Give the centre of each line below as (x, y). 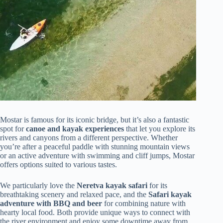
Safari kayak (170, 195)
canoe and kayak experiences (75, 129)
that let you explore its (160, 129)
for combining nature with (144, 204)
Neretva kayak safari (112, 186)
